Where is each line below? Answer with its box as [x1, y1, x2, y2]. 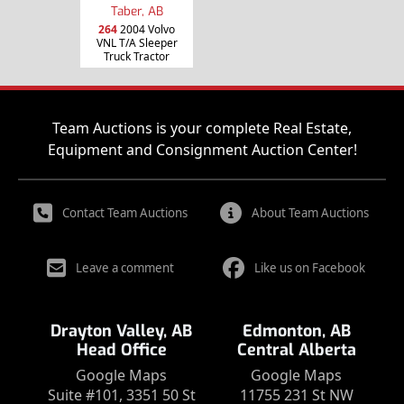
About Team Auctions [251, 205, 369, 221]
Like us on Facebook [254, 260, 365, 276]
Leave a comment [75, 260, 174, 276]
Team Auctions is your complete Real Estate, [52, 118, 352, 138]
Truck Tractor [104, 48, 170, 64]
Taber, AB [110, 2, 163, 19]
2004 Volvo [117, 21, 175, 37]
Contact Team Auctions [61, 205, 188, 221]
